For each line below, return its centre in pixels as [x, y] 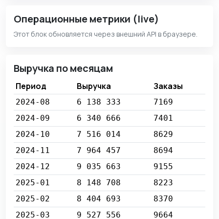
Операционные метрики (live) [86, 19]
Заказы [168, 86]
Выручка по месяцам [63, 68]
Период [31, 86]
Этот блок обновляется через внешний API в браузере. [106, 34]
